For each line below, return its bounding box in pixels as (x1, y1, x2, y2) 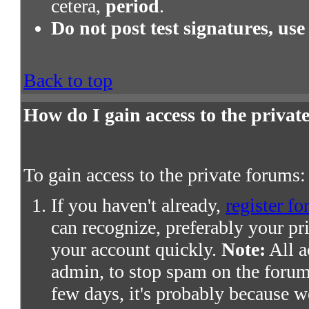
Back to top (23, 70, 112, 92)
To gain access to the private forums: (23, 164, 306, 186)
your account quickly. (51, 239, 221, 261)
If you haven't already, (51, 195, 226, 217)
